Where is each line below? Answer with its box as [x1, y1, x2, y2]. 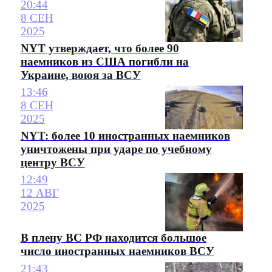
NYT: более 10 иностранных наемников [20, 129, 230, 142]
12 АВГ [20, 186, 59, 200]
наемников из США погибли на [20, 55, 189, 68]
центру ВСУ [20, 155, 85, 169]
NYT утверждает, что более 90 [20, 41, 179, 55]
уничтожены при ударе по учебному [20, 142, 212, 155]
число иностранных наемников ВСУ [20, 245, 214, 258]
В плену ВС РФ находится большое [20, 231, 206, 245]
